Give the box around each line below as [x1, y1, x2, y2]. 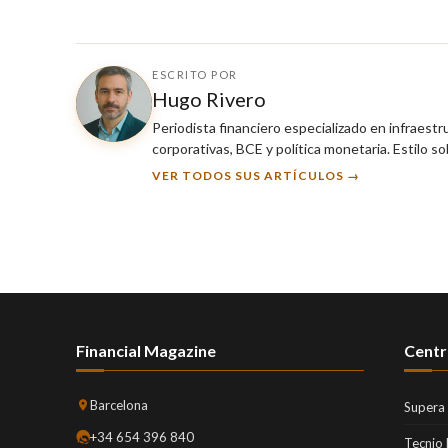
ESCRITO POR [152, 67, 238, 81]
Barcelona [90, 396, 148, 413]
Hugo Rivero [152, 86, 266, 111]
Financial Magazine [76, 340, 216, 360]
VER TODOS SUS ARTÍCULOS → [152, 167, 360, 183]
